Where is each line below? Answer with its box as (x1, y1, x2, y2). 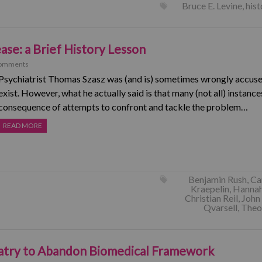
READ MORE (3, 121, 42, 130)
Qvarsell (203, 202, 237, 213)
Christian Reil (184, 192, 238, 204)
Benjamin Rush (188, 174, 247, 185)
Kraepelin (190, 183, 229, 194)
